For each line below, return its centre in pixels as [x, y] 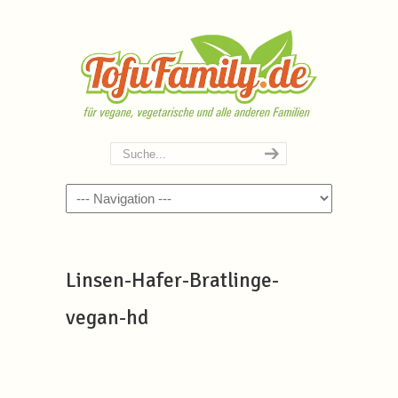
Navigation [103, 198]
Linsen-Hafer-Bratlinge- [172, 280]
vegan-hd [107, 318]
